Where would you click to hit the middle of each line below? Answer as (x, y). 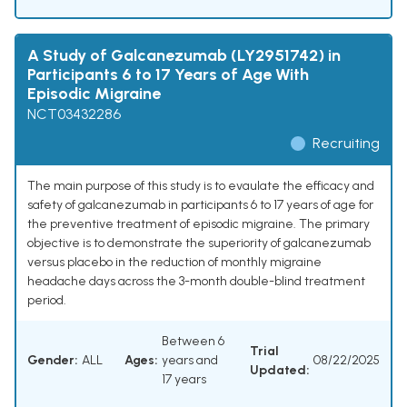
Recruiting (346, 144)
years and (190, 361)
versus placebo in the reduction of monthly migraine (174, 263)
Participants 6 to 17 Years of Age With (168, 75)
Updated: (280, 370)
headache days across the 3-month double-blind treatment (196, 282)
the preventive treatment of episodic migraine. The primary (199, 224)
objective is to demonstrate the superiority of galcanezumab (199, 243)
